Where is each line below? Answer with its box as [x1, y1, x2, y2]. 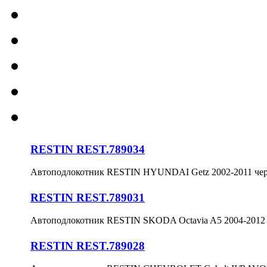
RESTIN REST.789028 [30, 239, 145, 252]
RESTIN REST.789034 [30, 142, 145, 156]
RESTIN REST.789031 [30, 191, 145, 204]
